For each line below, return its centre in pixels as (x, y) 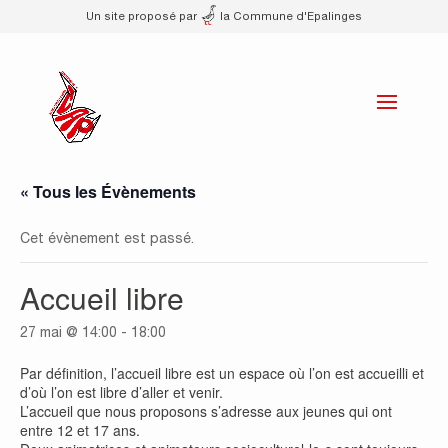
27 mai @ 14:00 (68, 332)
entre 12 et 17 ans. (80, 430)
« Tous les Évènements (108, 191)
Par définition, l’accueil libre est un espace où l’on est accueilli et (222, 373)
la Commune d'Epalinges (290, 15)
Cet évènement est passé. (107, 238)
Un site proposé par (142, 15)
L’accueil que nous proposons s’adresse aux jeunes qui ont (206, 411)
